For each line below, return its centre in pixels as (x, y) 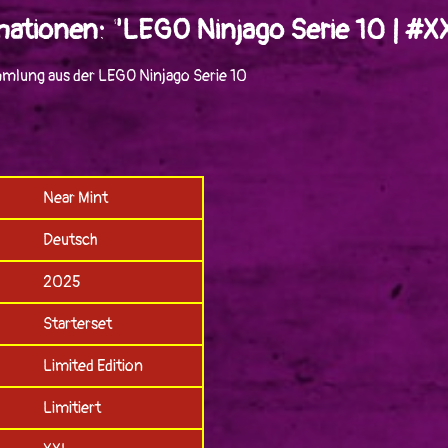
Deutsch (70, 240)
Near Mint (75, 198)
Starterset (77, 324)
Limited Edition (92, 366)
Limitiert (71, 408)
